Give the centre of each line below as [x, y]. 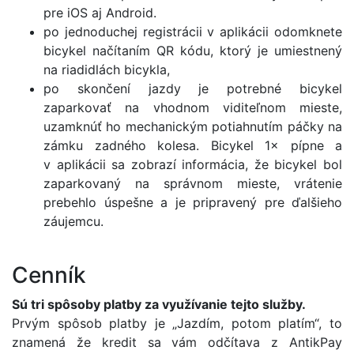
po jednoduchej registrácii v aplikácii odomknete [193, 32]
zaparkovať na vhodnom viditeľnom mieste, [193, 107]
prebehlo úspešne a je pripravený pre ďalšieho [193, 202]
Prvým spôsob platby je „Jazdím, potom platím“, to [177, 323]
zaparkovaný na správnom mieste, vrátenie [193, 183]
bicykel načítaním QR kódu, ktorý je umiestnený [193, 51]
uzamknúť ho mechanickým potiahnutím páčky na [193, 126]
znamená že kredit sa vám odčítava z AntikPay [177, 342]
